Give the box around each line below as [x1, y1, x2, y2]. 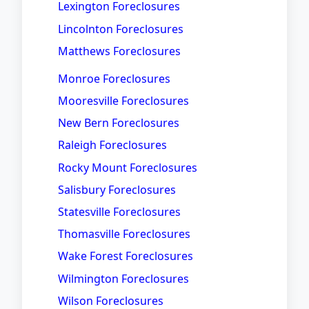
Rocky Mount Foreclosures [58, 159, 197, 175]
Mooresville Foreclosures [58, 93, 189, 109]
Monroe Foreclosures [58, 70, 170, 86]
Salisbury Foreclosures [58, 181, 176, 197]
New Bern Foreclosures [58, 115, 179, 131]
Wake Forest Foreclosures [58, 248, 193, 264]
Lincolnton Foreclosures [58, 21, 183, 37]
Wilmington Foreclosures [58, 270, 189, 286]
